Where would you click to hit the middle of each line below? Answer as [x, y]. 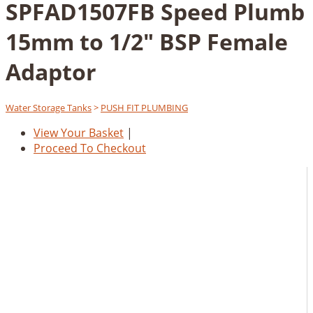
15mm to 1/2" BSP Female [147, 42]
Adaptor [51, 72]
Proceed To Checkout [90, 148]
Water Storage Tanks [49, 108]
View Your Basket [79, 133]
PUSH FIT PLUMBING [144, 108]
